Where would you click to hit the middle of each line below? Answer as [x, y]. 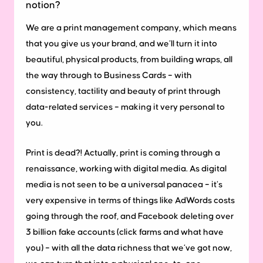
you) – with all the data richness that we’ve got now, [129, 248]
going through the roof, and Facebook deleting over [130, 216]
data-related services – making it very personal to [125, 107]
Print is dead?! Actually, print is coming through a [123, 153]
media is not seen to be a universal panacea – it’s [124, 184]
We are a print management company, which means [131, 28]
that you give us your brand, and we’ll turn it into [122, 43]
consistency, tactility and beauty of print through [123, 91]
